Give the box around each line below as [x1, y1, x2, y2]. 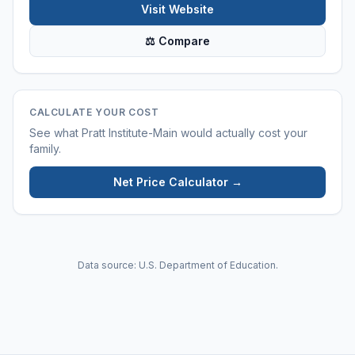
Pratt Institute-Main [82, 126, 177, 139]
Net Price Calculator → [113, 175, 242, 189]
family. [29, 142, 61, 155]
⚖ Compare [145, 34, 210, 48]
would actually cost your [177, 126, 307, 139]
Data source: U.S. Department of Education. [77, 259, 278, 271]
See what [29, 126, 82, 139]
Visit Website [141, 2, 214, 16]
